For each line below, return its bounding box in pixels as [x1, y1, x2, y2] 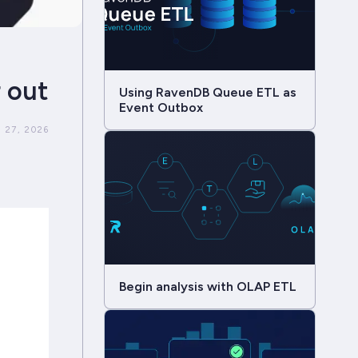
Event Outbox [118, 99, 203, 115]
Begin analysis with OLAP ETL [118, 278, 296, 294]
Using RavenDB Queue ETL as [118, 84, 296, 100]
